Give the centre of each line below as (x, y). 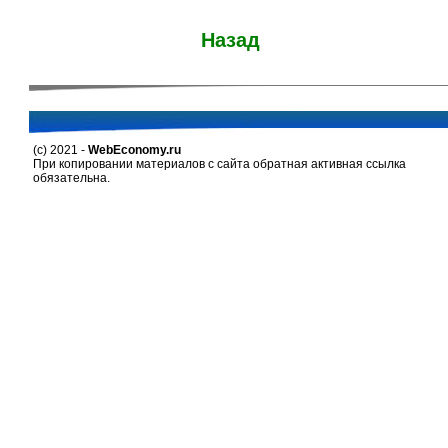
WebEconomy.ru (134, 150)
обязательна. (71, 178)
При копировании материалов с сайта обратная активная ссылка (219, 164)
